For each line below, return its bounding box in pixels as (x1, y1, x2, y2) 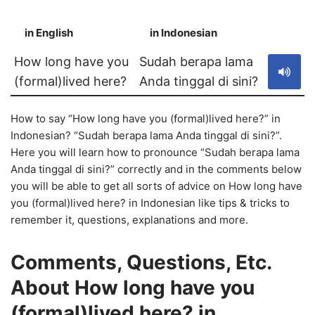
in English (25, 26, 73, 39)
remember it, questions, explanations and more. (11, 213, 248, 226)
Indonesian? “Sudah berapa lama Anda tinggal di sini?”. (11, 129, 282, 142)
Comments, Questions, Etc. (11, 250, 271, 274)
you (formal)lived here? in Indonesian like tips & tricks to (11, 196, 290, 210)
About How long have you (11, 276, 255, 300)
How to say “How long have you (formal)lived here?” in (11, 112, 281, 125)
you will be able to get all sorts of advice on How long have (11, 179, 302, 193)
